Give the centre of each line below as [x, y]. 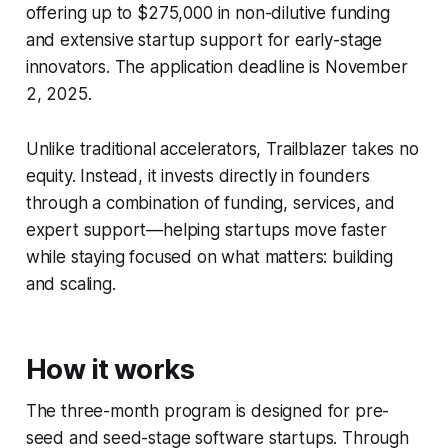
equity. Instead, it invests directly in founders [197, 176]
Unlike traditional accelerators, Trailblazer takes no [222, 149]
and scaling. [70, 284]
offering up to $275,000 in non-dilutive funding [207, 13]
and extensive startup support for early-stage [204, 40]
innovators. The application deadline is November [216, 67]
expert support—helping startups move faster [206, 230]
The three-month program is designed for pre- [207, 411]
